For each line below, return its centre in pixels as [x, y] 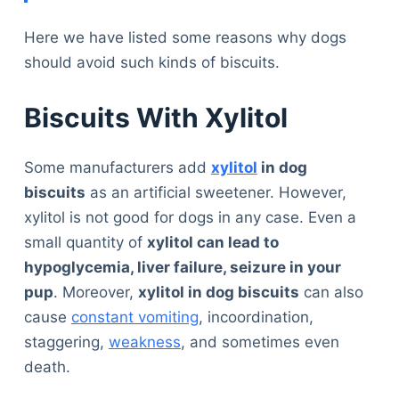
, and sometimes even [260, 342]
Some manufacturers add [117, 167]
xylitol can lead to [212, 242]
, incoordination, [256, 317]
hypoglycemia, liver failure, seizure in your [182, 267]
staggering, [66, 342]
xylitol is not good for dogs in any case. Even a [190, 217]
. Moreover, [95, 292]
